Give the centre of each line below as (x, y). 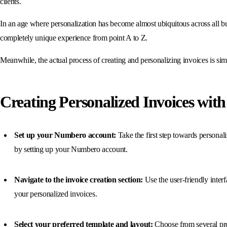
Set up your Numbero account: (66, 135)
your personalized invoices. (56, 194)
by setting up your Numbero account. (71, 149)
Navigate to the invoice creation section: (79, 179)
